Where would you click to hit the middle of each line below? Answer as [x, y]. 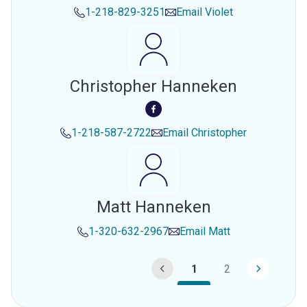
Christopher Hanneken [153, 86]
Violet [219, 12]
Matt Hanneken [153, 207]
